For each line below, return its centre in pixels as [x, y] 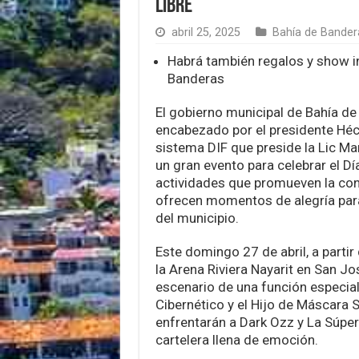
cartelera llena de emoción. [236, 339]
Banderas [196, 78]
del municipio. [197, 218]
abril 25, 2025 [206, 32]
